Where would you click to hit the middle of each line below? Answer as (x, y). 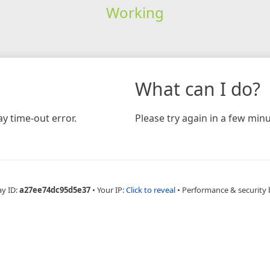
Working (135, 12)
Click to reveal (151, 190)
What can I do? (198, 89)
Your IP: (111, 190)
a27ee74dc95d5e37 (55, 190)
